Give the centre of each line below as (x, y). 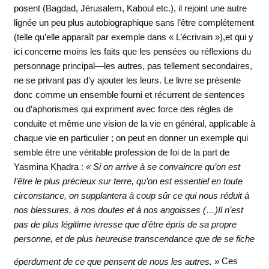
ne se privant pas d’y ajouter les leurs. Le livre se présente (127, 80)
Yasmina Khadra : (50, 167)
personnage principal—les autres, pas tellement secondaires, (133, 66)
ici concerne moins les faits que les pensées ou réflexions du (132, 52)
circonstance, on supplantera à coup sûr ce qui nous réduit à (131, 196)
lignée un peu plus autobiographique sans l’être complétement (134, 23)
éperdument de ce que (59, 261)
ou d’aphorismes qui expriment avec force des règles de (123, 109)
